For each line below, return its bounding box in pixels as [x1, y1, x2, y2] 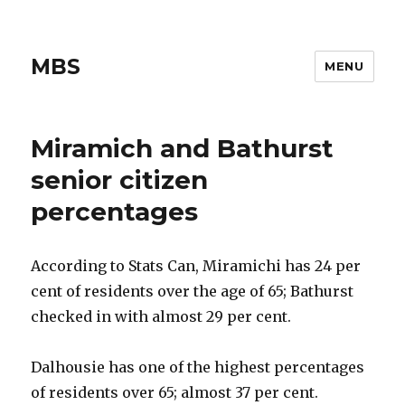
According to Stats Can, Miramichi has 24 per [31, 257, 362, 275]
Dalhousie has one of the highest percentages [31, 358, 365, 376]
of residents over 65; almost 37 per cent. [31, 383, 319, 401]
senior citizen [31, 165, 209, 195]
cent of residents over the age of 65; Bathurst [31, 282, 354, 300]
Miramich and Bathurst [31, 133, 334, 164]
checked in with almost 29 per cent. [31, 307, 292, 325]
